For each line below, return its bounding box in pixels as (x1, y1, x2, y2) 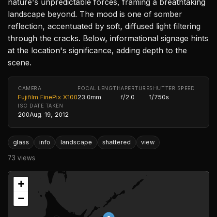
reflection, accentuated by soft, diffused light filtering (8, 21, 201, 31)
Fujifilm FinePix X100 (18, 93, 77, 101)
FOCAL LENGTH (77, 85, 121, 92)
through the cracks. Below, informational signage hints (8, 33, 208, 43)
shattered (102, 138, 131, 146)
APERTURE (121, 85, 150, 92)
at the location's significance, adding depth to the (8, 45, 187, 55)
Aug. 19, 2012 (30, 110, 69, 118)
